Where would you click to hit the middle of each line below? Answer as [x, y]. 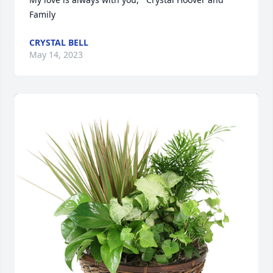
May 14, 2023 [56, 55]
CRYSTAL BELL [59, 42]
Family [42, 14]
